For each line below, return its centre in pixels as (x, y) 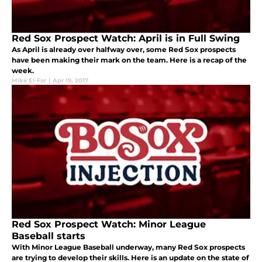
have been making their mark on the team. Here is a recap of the (129, 60)
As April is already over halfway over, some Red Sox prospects (124, 50)
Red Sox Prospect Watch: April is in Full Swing (126, 39)
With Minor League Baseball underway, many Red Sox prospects (128, 247)
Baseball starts (49, 236)
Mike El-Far (29, 81)
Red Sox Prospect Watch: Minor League (109, 225)
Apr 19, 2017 (70, 81)
